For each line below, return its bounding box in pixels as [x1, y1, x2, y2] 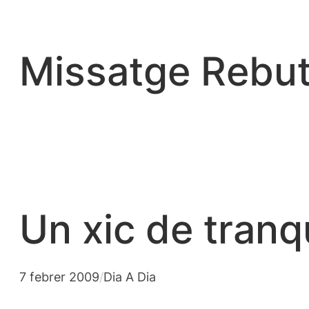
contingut [5, 46, 61, 61]
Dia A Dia [103, 269, 156, 285]
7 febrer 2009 [19, 269, 99, 285]
